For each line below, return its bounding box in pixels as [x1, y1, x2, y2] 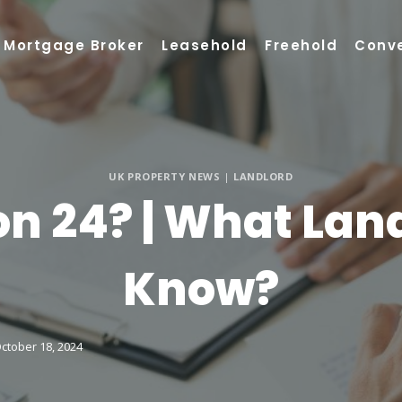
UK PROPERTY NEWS [109, 170, 221, 184]
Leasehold [162, 35, 248, 55]
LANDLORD [233, 170, 293, 184]
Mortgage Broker [4, 35, 144, 55]
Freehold [265, 35, 338, 55]
